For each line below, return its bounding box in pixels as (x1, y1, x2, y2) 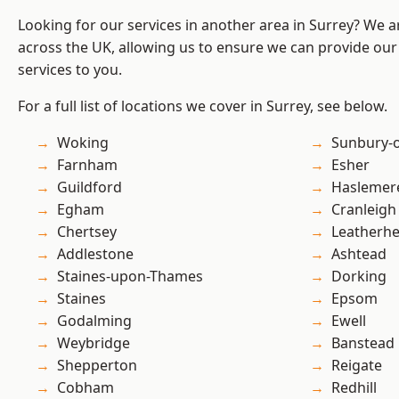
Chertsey (57, 222, 117, 242)
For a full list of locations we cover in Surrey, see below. (18, 96, 387, 117)
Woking (57, 133, 109, 153)
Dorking (331, 266, 387, 287)
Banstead (331, 333, 395, 354)
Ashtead (331, 244, 387, 265)
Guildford (57, 177, 122, 198)
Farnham (57, 155, 118, 175)
